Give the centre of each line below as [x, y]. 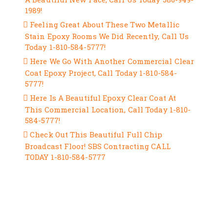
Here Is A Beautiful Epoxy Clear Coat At [103, 98]
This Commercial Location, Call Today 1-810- [108, 109]
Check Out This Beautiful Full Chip [96, 134]
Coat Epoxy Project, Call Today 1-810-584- [101, 73]
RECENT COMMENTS [82, 187]
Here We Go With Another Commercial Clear [112, 61]
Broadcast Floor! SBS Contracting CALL [98, 146]
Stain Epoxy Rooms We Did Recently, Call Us [107, 36]
